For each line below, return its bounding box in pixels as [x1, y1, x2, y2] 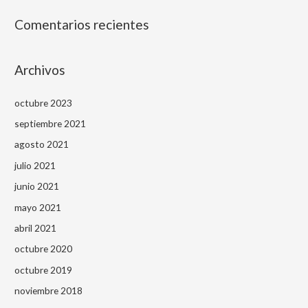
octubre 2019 [14, 263, 73, 276]
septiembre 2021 [14, 117, 87, 129]
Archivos [14, 62, 66, 78]
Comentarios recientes [14, 16, 150, 33]
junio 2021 [14, 180, 60, 192]
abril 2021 [14, 221, 57, 234]
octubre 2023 [14, 96, 73, 109]
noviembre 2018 [14, 285, 83, 297]
